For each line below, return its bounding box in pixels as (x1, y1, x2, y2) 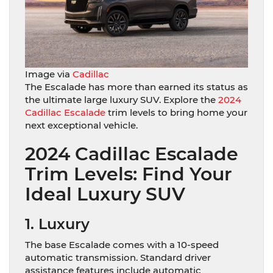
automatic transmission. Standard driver (25, 251, 211, 263)
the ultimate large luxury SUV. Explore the (25, 93, 218, 105)
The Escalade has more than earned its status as (25, 80, 248, 93)
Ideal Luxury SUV (25, 182, 185, 205)
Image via (25, 68, 73, 80)
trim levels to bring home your (105, 106, 247, 118)
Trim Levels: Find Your (25, 162, 232, 185)
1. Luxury (25, 214, 90, 233)
